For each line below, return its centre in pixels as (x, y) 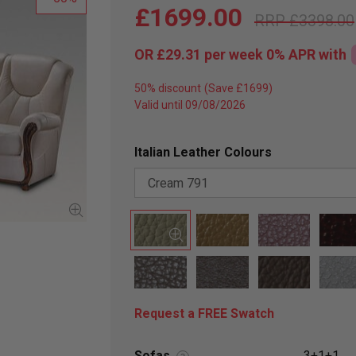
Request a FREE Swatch (204, 314)
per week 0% (245, 54)
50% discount (168, 88)
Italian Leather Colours (203, 152)
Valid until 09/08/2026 (190, 105)
